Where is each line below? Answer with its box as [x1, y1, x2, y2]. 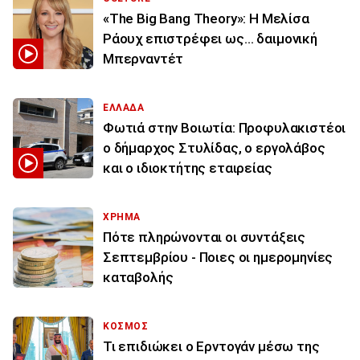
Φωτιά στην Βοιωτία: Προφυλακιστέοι [103, 119, 346, 136]
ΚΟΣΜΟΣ [103, 320, 149, 332]
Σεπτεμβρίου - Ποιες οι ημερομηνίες [103, 248, 333, 265]
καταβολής [103, 268, 174, 285]
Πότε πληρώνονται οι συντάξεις [103, 228, 306, 245]
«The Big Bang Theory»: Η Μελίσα [103, 10, 309, 27]
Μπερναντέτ [103, 50, 184, 67]
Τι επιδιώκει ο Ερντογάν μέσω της [103, 337, 320, 354]
